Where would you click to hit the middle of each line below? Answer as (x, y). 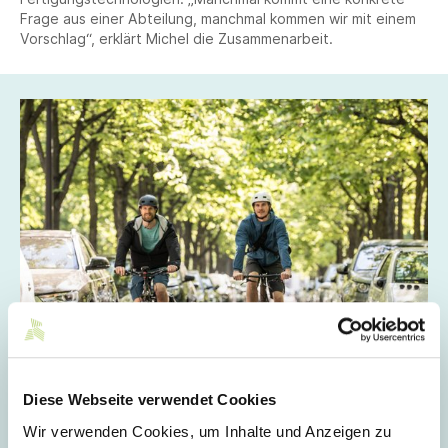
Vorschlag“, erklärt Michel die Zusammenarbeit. (176, 38)
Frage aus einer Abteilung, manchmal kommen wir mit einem (218, 18)
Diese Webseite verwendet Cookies (149, 400)
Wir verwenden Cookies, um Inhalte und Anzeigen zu (207, 431)
